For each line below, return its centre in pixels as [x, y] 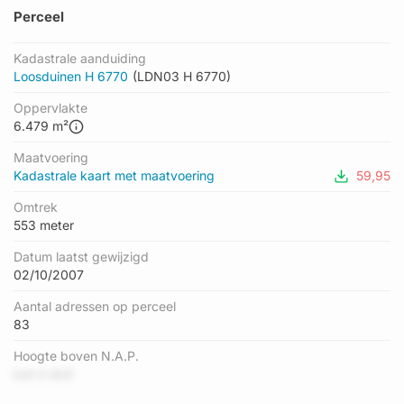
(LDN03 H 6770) [182, 76]
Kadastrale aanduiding [80, 58]
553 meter [44, 225]
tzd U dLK [43, 374]
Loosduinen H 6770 [71, 76]
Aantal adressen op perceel [95, 306]
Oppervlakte [50, 108]
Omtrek [36, 207]
